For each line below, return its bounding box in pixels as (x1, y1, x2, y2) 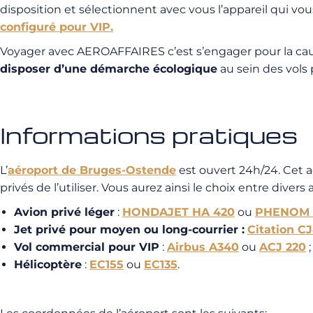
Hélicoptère (14, 258, 82, 271)
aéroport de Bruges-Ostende (8, 163, 176, 177)
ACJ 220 (259, 240, 306, 254)
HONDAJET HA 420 (122, 205, 235, 219)
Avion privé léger (14, 205, 115, 219)
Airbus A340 (167, 240, 239, 254)
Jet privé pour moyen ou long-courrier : (14, 223, 245, 236)
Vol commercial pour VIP (14, 240, 159, 254)
